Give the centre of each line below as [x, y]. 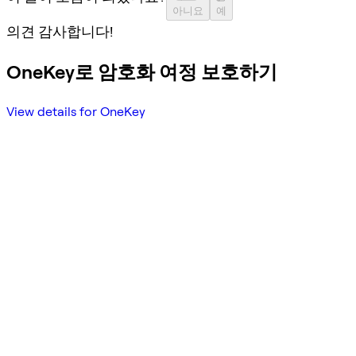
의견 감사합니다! [60, 32]
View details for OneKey [76, 112]
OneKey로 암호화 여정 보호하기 [142, 72]
